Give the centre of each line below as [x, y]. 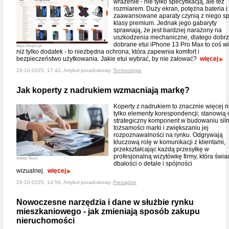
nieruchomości [45, 221]
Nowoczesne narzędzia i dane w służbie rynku [105, 202]
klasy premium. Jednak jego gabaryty [165, 23]
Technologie [127, 70]
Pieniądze [125, 182]
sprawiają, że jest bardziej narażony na [168, 30]
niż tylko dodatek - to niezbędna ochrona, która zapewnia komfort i [108, 52]
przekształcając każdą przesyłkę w [161, 149]
